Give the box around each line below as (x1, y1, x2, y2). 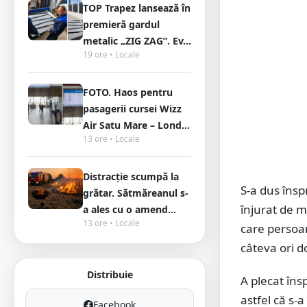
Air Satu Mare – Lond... (83, 119, 190, 132)
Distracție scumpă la (83, 170, 179, 183)
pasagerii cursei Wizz (83, 102, 182, 115)
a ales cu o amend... (83, 203, 176, 216)
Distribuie (86, 268, 133, 281)
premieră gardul (83, 18, 160, 31)
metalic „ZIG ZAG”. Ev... (83, 34, 191, 47)
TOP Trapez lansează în (83, 1, 191, 14)
